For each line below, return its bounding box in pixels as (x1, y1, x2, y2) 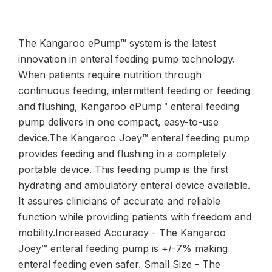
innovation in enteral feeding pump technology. (18, 52, 235, 65)
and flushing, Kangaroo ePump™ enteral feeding (18, 100, 239, 112)
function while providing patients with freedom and (18, 210, 251, 223)
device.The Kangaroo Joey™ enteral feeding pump (18, 131, 250, 144)
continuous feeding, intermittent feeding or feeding (18, 84, 250, 97)
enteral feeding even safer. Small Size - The (18, 257, 220, 270)
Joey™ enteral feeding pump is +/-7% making (18, 242, 228, 254)
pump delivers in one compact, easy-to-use (18, 115, 219, 128)
